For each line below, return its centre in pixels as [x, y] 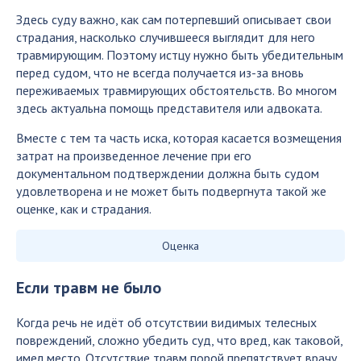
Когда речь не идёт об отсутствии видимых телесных [166, 322]
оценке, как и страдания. [84, 209]
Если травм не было [89, 288]
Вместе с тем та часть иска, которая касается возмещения [179, 138]
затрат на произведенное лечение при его [134, 156]
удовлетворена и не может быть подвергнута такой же [171, 191]
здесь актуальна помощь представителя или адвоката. [169, 108]
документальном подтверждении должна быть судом [168, 173]
